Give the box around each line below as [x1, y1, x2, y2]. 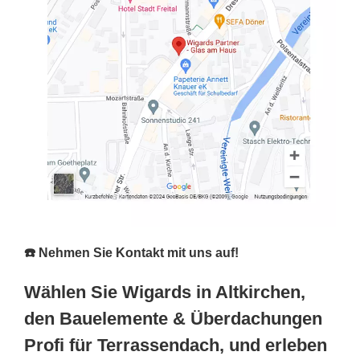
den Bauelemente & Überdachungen [24, 308, 322, 329]
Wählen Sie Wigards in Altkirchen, [24, 281, 305, 302]
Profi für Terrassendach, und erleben [24, 334, 327, 355]
